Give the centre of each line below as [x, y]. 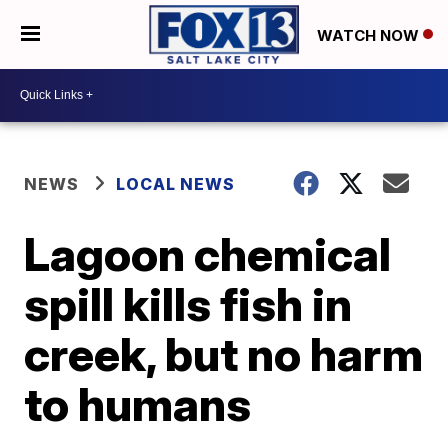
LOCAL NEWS [176, 183]
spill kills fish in [188, 303]
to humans [138, 403]
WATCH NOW [370, 35]
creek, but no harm [224, 353]
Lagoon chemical [208, 253]
